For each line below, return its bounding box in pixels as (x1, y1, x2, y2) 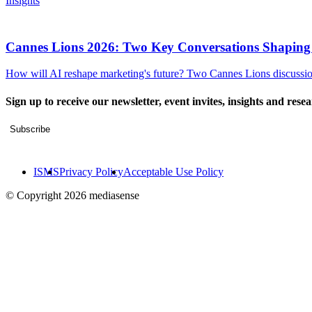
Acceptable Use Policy (123, 165, 224, 178)
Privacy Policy (59, 165, 123, 178)
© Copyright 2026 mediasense (6, 189, 139, 201)
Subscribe (10, 123, 50, 134)
